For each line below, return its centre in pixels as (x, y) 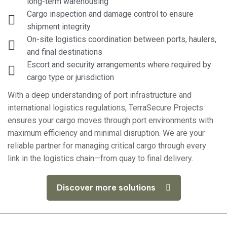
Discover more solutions (106, 188)
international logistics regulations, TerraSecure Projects (105, 108)
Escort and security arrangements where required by (119, 65)
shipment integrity (59, 27)
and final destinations (64, 52)
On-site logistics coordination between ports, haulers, (121, 40)
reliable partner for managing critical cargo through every (107, 146)
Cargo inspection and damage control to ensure (110, 14)
